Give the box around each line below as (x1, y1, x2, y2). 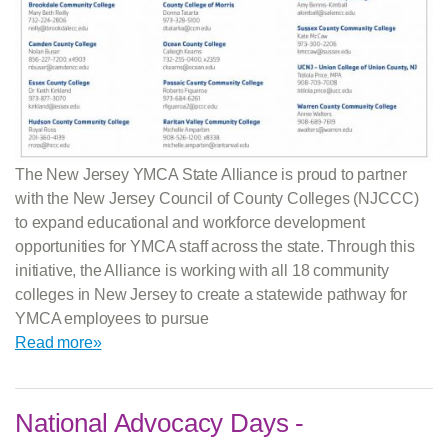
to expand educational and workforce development (15, 214, 365, 232)
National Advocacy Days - (15, 408, 305, 439)
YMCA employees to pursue (15, 310, 210, 328)
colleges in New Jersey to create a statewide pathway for (15, 286, 408, 304)
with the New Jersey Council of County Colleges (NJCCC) (15, 190, 419, 208)
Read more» (15, 334, 102, 352)
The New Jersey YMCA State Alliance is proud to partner (15, 166, 407, 184)
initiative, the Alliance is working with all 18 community (15, 262, 389, 280)
